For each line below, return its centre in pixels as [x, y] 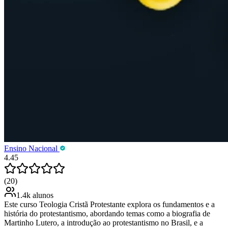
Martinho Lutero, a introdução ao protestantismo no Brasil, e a [104, 222]
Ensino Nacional [32, 148]
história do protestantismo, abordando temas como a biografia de [107, 213]
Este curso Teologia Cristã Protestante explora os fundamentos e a [109, 204]
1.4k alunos [35, 195]
